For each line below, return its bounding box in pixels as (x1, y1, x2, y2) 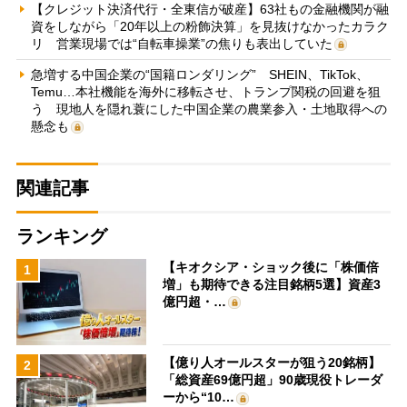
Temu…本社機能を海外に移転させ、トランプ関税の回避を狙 (30, 84, 381, 99)
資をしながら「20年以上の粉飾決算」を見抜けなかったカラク (30, 18, 389, 34)
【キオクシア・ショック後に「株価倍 (163, 259, 380, 274)
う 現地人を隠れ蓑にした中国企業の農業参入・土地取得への (30, 101, 387, 116)
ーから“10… (163, 390, 235, 405)
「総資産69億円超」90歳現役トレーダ (163, 372, 383, 388)
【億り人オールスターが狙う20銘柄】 (163, 355, 382, 371)
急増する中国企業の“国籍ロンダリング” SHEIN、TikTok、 (30, 66, 369, 82)
